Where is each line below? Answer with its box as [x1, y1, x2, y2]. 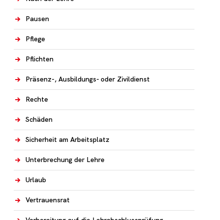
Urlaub [26, 175, 46, 184]
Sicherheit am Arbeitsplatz [26, 135, 110, 144]
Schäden [26, 115, 53, 124]
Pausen [26, 14, 49, 23]
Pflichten [26, 55, 54, 63]
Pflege [26, 34, 45, 43]
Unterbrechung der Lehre [26, 155, 105, 164]
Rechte [26, 95, 48, 104]
